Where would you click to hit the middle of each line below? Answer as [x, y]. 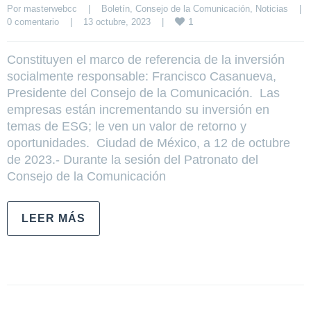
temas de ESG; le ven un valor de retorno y [127, 126]
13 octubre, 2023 [123, 22]
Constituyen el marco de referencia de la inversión [146, 59]
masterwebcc [50, 8]
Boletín [116, 8]
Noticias [272, 8]
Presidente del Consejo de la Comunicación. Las [143, 93]
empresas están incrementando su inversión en [138, 109]
